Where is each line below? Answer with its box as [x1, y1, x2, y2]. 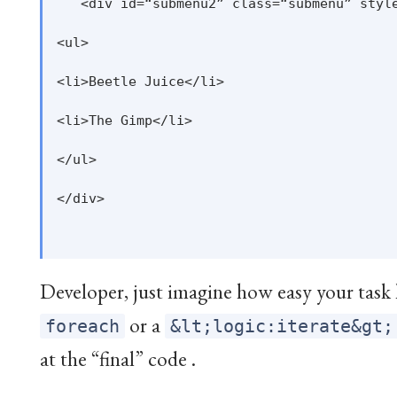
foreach [45, 315, 121, 338]
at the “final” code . [40, 345, 196, 373]
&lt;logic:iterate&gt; [170, 315, 394, 338]
